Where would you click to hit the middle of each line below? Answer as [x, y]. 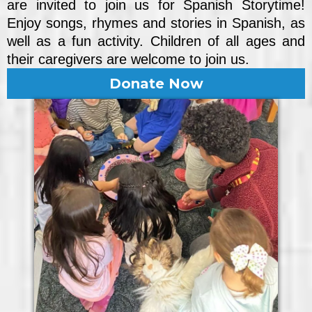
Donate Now [156, 84]
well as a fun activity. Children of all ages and [156, 41]
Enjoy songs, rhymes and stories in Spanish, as [156, 23]
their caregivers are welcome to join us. [128, 60]
